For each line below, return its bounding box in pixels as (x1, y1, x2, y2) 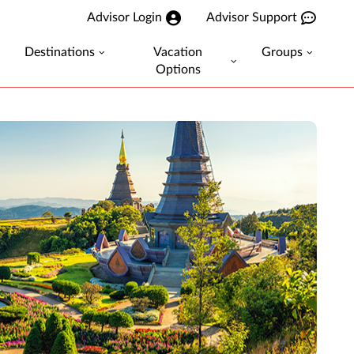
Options (155, 63, 201, 76)
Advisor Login (87, 11, 162, 24)
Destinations (24, 46, 95, 58)
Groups (262, 46, 303, 58)
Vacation (153, 46, 203, 58)
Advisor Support (206, 11, 297, 24)
